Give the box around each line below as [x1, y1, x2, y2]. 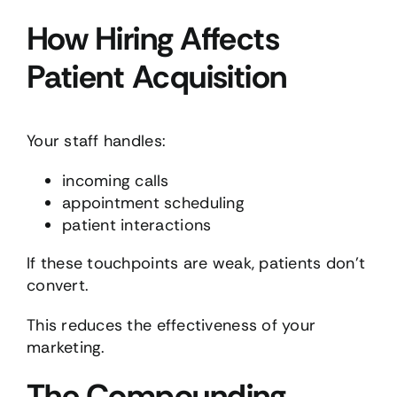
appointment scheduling [61, 192, 245, 214]
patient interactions [61, 214, 212, 237]
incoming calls [61, 170, 169, 192]
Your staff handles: [26, 130, 167, 152]
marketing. [26, 337, 105, 359]
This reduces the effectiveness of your [26, 315, 316, 337]
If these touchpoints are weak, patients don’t [26, 253, 366, 275]
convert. [26, 275, 90, 297]
